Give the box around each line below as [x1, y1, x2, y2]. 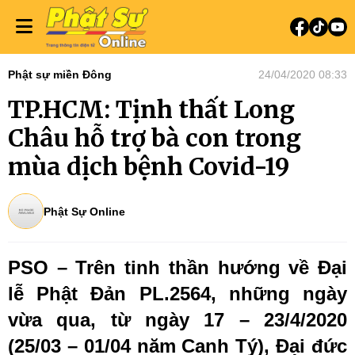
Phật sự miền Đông [8, 68, 112, 81]
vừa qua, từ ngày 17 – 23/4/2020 [8, 309, 347, 330]
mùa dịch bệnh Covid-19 [8, 151, 289, 181]
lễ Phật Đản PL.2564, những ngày [8, 283, 347, 304]
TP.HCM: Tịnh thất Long [8, 94, 295, 124]
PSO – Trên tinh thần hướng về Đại [8, 257, 347, 278]
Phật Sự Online [44, 204, 125, 218]
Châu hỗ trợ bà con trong [8, 123, 301, 153]
